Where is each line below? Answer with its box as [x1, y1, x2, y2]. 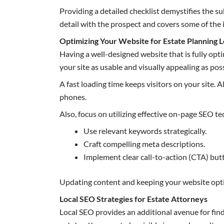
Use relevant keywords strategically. [83, 125, 207, 135]
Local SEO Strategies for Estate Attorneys [59, 193, 208, 203]
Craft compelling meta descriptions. [83, 138, 205, 148]
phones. [59, 91, 87, 101]
